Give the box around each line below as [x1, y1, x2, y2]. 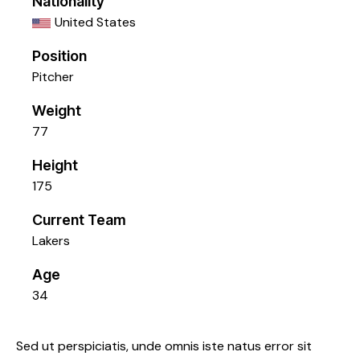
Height [32, 157, 78, 174]
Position [32, 47, 87, 65]
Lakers [32, 232, 70, 250]
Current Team [32, 211, 126, 229]
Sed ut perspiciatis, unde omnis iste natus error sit [16, 337, 312, 355]
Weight [32, 102, 81, 120]
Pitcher [32, 68, 74, 86]
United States [55, 14, 136, 31]
